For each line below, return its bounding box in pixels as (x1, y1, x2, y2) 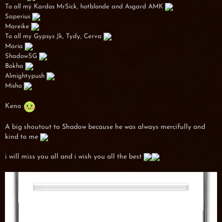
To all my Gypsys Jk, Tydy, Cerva (5, 33, 104, 40)
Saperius (5, 13, 32, 20)
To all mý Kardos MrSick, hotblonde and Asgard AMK (5, 3, 165, 10)
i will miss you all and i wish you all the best (5, 153, 144, 161)
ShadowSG (5, 53, 39, 59)
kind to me (5, 133, 40, 141)
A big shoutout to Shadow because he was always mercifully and (5, 123, 205, 131)
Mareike (5, 23, 31, 30)
